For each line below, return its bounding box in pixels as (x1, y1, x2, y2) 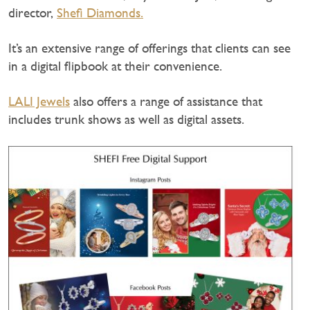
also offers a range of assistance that (70, 93, 262, 109)
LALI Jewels (8, 93, 70, 109)
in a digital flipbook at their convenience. (8, 58, 222, 73)
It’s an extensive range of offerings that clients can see (8, 40, 291, 55)
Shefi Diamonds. (57, 5, 143, 20)
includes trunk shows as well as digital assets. (8, 111, 244, 127)
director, (8, 5, 57, 20)
